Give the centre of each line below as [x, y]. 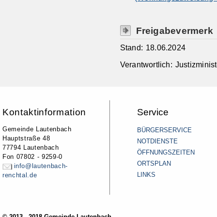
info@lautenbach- [41, 166]
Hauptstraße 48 [26, 138]
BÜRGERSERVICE [164, 130]
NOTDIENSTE [157, 141]
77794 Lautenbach [31, 147]
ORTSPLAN [154, 163]
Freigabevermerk [174, 30]
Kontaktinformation [44, 112]
